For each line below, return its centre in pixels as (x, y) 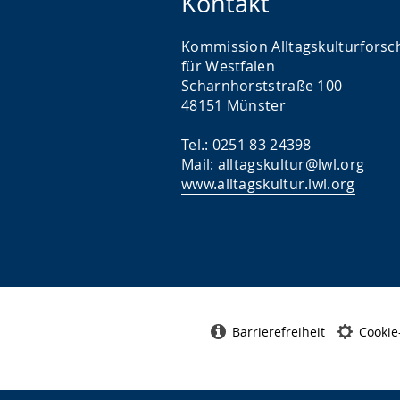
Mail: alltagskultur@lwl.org (273, 165)
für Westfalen (228, 67)
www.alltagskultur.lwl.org (268, 184)
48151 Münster (233, 106)
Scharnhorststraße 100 (262, 86)
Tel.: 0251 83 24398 (246, 145)
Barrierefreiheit (278, 331)
